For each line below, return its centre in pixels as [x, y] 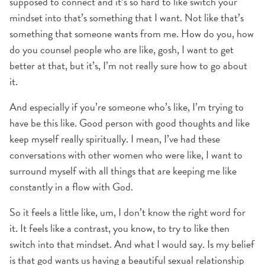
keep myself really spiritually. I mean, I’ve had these [115, 139]
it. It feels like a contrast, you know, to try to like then [119, 228]
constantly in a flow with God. [71, 187]
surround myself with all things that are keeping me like [123, 171]
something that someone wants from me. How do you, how [132, 33]
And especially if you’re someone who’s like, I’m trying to [127, 107]
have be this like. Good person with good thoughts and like [130, 123]
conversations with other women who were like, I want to [126, 155]
